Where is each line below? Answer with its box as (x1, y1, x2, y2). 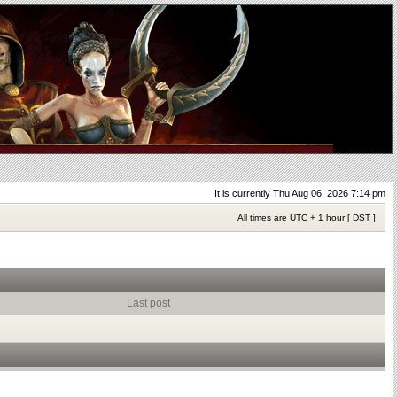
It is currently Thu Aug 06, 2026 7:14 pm (214, 188, 385, 198)
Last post (124, 297, 173, 309)
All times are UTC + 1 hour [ (237, 213, 353, 222)
